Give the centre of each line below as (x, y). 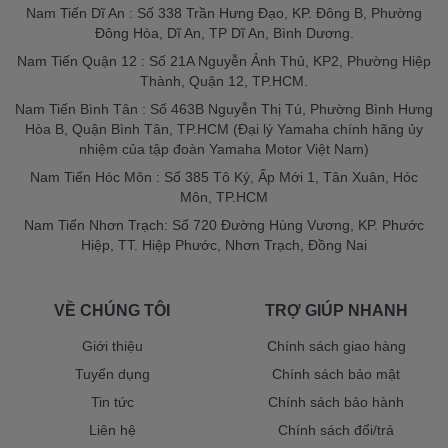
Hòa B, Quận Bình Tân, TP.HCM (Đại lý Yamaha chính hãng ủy (224, 129)
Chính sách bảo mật (336, 374)
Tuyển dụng (112, 374)
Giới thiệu (112, 346)
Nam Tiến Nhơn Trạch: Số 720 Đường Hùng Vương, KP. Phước (224, 225)
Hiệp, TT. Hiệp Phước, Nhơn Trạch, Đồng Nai (224, 245)
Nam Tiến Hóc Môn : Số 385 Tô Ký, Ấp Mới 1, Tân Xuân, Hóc (224, 177)
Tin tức (112, 402)
